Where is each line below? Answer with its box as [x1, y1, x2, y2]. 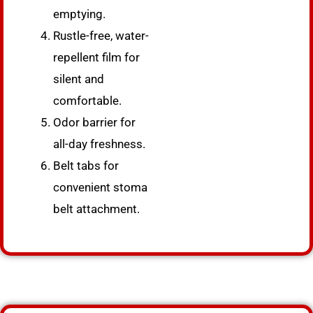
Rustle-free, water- [53, 29, 149, 43]
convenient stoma [53, 180, 147, 194]
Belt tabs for [53, 159, 119, 173]
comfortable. [53, 94, 122, 108]
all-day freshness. [53, 137, 145, 151]
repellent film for [53, 50, 140, 64]
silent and [53, 72, 104, 86]
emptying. [53, 7, 105, 21]
